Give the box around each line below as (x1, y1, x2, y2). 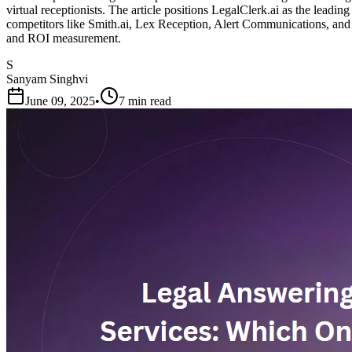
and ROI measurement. (6, 31, 121, 45)
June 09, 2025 (25, 93, 95, 108)
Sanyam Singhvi (6, 71, 88, 86)
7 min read (119, 93, 171, 108)
